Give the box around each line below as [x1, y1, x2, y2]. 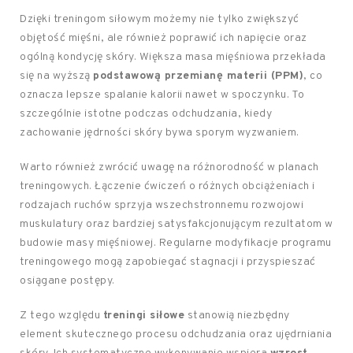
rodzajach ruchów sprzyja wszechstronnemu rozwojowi [20, 199, 303, 212]
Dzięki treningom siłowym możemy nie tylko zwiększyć [20, 13, 299, 26]
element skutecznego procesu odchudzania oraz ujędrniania [20, 328, 332, 341]
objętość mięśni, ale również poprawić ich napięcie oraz [20, 32, 307, 45]
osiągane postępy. [20, 274, 115, 288]
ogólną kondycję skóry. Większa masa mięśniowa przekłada [20, 50, 326, 64]
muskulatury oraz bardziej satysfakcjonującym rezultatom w [20, 217, 333, 231]
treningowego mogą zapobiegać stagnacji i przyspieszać [20, 255, 316, 269]
